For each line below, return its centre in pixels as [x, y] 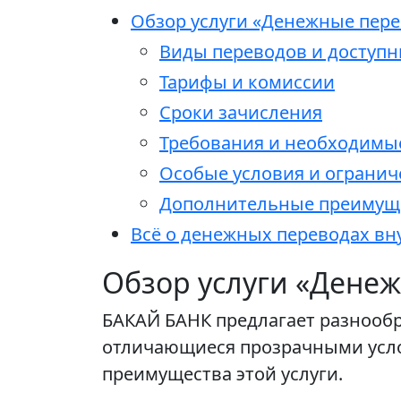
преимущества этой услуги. [222, 374]
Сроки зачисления [241, 113]
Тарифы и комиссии [247, 82]
